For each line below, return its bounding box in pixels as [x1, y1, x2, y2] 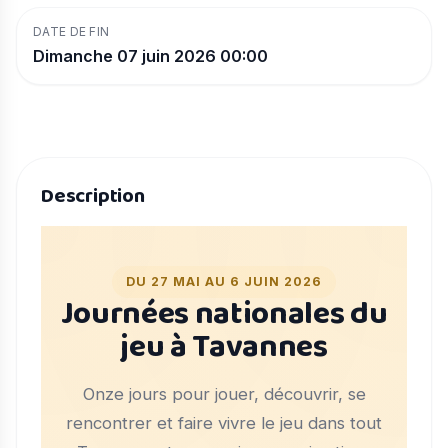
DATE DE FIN [33, 24, 110, 39]
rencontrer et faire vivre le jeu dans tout [66, 413, 382, 434]
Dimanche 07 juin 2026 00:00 [33, 46, 268, 66]
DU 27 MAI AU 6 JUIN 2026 [126, 274, 322, 290]
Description [41, 180, 145, 212]
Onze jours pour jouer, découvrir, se [82, 384, 366, 405]
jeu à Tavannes [120, 322, 328, 374]
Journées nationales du [60, 289, 388, 341]
